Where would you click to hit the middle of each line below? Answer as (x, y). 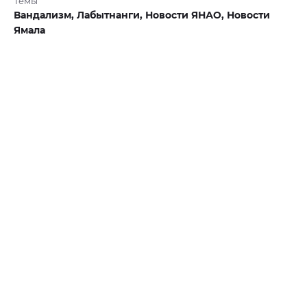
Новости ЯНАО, (186, 15)
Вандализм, (45, 15)
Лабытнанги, (111, 15)
